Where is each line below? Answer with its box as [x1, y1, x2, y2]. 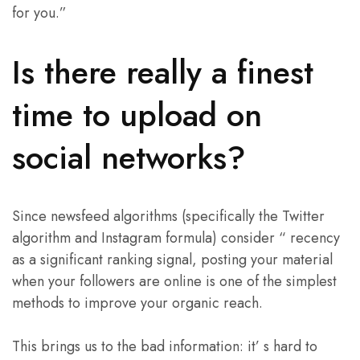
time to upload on [12, 91, 262, 138]
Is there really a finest [12, 48, 313, 96]
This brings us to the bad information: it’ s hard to [12, 335, 317, 357]
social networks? [12, 133, 246, 181]
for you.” [12, 2, 67, 24]
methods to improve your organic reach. [12, 292, 263, 313]
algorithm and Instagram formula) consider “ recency [12, 227, 340, 248]
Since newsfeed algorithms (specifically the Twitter [12, 205, 325, 227]
